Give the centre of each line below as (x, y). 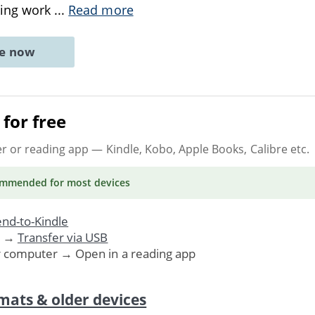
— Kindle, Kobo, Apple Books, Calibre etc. (199, 149)
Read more (101, 10)
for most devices (89, 182)
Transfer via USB (63, 237)
